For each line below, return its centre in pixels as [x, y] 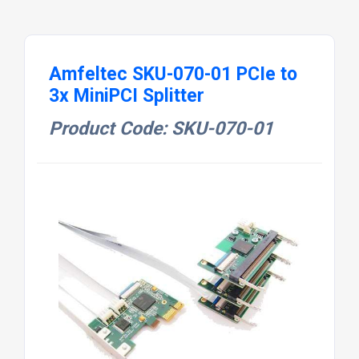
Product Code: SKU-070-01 [161, 129]
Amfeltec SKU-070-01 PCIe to [173, 75]
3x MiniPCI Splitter [126, 96]
